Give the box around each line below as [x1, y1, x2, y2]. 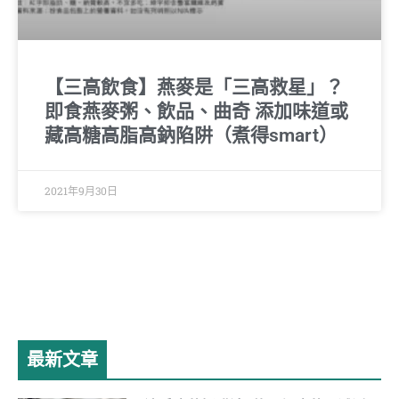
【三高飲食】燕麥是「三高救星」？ [45, 76, 344, 98]
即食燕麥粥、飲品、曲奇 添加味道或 [45, 100, 348, 122]
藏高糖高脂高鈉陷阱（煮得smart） [45, 124, 338, 146]
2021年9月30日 [45, 183, 118, 198]
